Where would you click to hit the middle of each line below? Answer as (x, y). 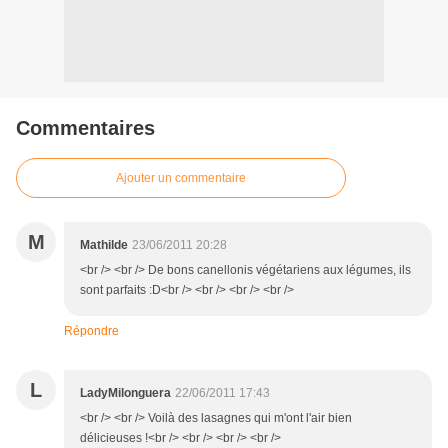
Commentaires (85, 128)
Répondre (91, 331)
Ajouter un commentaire (181, 178)
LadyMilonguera (125, 393)
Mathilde (104, 245)
